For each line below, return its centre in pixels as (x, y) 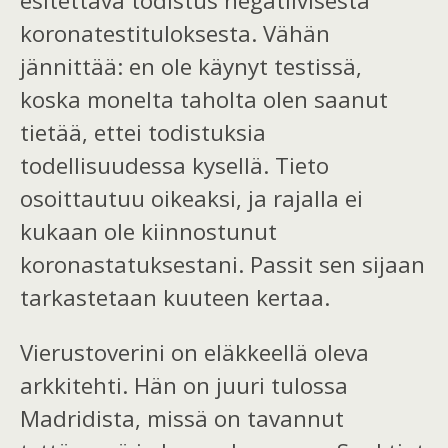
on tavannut (276, 418)
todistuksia (204, 132)
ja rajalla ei (305, 198)
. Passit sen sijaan (331, 264)
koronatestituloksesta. (141, 33)
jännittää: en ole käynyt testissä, (191, 66)
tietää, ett (72, 132)
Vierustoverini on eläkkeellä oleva (194, 352)
